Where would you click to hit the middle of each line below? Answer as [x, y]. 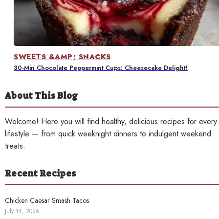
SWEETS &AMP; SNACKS [62, 56]
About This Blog [41, 96]
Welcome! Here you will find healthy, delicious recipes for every [111, 121]
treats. [15, 146]
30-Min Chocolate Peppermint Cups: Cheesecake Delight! [101, 67]
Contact [28, 11]
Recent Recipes [40, 173]
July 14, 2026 [22, 211]
